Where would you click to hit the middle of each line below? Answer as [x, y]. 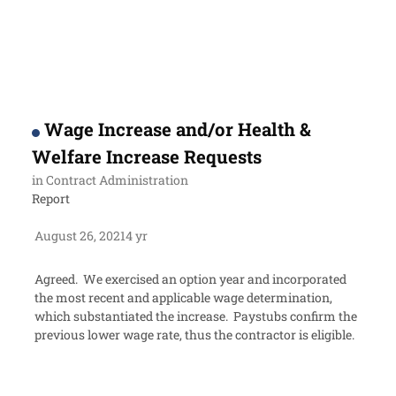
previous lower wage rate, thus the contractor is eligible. [198, 335]
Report [51, 199]
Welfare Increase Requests [147, 157]
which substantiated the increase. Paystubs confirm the [196, 316]
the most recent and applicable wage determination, [184, 298]
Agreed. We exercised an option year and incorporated [191, 279]
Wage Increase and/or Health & [178, 130]
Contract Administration [118, 180]
